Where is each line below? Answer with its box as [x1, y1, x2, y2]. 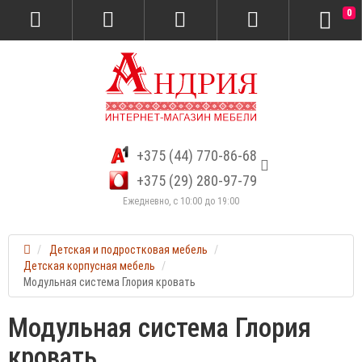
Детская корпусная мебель [23, 259, 155, 272]
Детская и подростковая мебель [49, 243, 208, 256]
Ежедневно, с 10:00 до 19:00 [123, 196, 239, 207]
